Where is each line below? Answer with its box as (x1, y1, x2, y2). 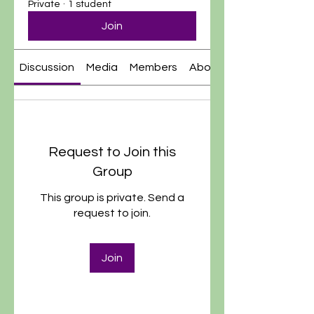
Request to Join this (48, 145, 176, 159)
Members (129, 62, 177, 73)
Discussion (20, 62, 75, 73)
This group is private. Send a (40, 192, 184, 203)
